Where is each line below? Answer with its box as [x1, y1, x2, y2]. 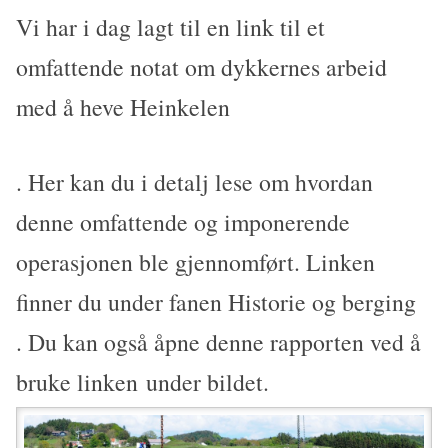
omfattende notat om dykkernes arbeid [16, 50, 388, 83]
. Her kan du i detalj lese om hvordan [16, 166, 374, 199]
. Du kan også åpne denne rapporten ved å [16, 326, 422, 359]
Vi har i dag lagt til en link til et [16, 10, 326, 43]
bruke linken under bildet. [16, 366, 270, 399]
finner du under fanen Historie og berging [16, 286, 417, 319]
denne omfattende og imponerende [16, 206, 351, 239]
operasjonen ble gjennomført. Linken [16, 246, 376, 279]
